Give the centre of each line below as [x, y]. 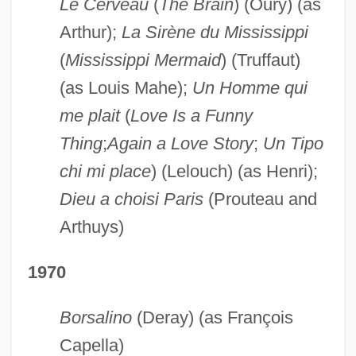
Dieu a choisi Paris [131, 199]
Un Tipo [293, 143]
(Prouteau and [260, 199]
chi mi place [105, 171]
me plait [89, 115]
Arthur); [90, 32]
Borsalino [95, 317]
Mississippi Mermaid [143, 60]
